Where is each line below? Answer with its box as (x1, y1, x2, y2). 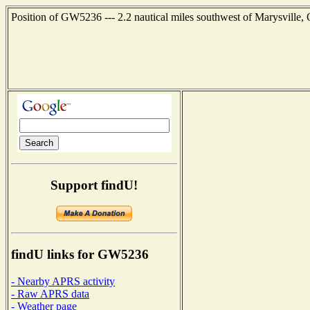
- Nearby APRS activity (11, 275, 115, 287)
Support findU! (51, 177, 138, 192)
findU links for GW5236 (11, 247, 149, 262)
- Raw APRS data (11, 287, 89, 300)
